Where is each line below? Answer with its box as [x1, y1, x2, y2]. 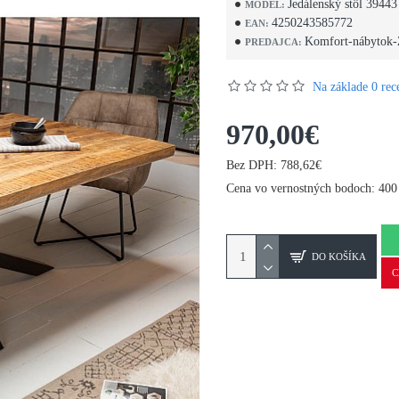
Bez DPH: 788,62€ [226, 159, 322, 172]
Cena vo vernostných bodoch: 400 [226, 182, 397, 195]
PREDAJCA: [245, 36, 302, 47]
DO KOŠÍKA [312, 250, 366, 262]
